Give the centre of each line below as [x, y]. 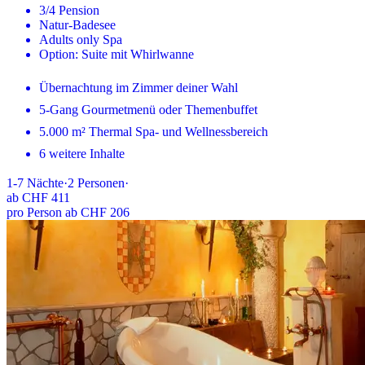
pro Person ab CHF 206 [68, 212]
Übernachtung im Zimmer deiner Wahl [139, 87]
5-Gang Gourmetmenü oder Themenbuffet [148, 109]
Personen [101, 182]
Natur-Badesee [77, 24]
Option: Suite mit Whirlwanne [117, 54]
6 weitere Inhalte [82, 153]
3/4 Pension [69, 10]
